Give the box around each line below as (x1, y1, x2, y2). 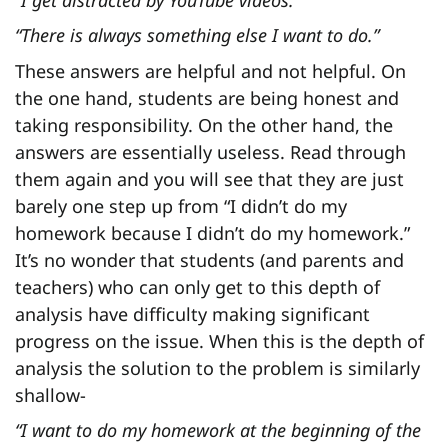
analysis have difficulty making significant (15, 301, 370, 326)
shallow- (15, 382, 86, 407)
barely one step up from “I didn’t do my (15, 193, 347, 218)
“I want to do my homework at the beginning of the (15, 417, 421, 442)
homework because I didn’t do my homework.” (15, 220, 410, 245)
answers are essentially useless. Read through (15, 139, 406, 164)
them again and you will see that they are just (15, 166, 404, 191)
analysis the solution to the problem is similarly (15, 355, 420, 380)
